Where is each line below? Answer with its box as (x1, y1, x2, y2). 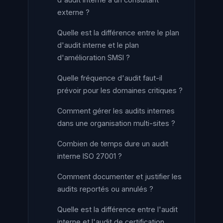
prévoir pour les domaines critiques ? (57, 86, 183, 95)
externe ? (57, 8, 90, 16)
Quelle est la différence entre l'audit (57, 205, 178, 214)
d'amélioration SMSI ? (57, 53, 130, 62)
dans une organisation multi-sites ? (57, 119, 175, 127)
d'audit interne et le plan (57, 41, 139, 49)
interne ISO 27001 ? (57, 152, 122, 160)
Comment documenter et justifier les (57, 172, 182, 181)
